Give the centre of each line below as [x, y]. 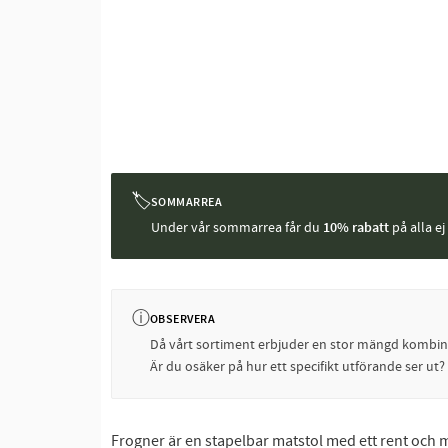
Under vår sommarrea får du [236, 228]
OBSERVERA [182, 319]
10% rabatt [355, 228]
